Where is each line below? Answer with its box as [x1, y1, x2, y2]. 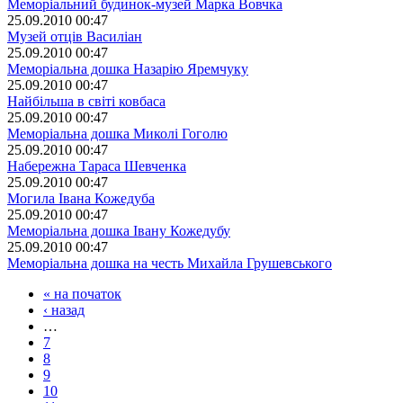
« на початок [43, 285, 121, 301]
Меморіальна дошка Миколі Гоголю [7, 125, 228, 141]
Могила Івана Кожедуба [7, 190, 155, 206]
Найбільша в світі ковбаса [7, 93, 166, 109]
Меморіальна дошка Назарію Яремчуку [7, 60, 248, 76]
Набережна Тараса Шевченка [7, 157, 186, 174]
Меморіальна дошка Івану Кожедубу [7, 222, 230, 238]
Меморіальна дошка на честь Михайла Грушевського [7, 255, 332, 271]
